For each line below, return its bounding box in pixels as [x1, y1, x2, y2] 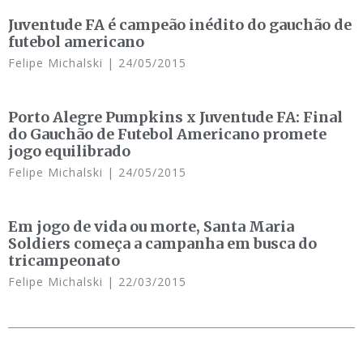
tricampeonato [8, 251, 120, 270]
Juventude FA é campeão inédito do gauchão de [8, 15, 352, 34]
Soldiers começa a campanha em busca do [8, 234, 317, 253]
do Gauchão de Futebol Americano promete [8, 125, 327, 143]
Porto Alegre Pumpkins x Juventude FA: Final [8, 108, 343, 126]
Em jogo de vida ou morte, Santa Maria [8, 217, 294, 236]
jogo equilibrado [8, 142, 130, 160]
